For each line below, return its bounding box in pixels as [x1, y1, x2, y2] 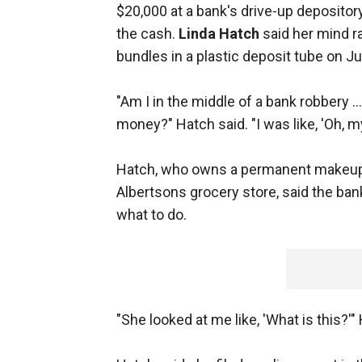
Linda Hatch [179, 25, 259, 43]
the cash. [116, 25, 179, 43]
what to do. [116, 206, 187, 224]
